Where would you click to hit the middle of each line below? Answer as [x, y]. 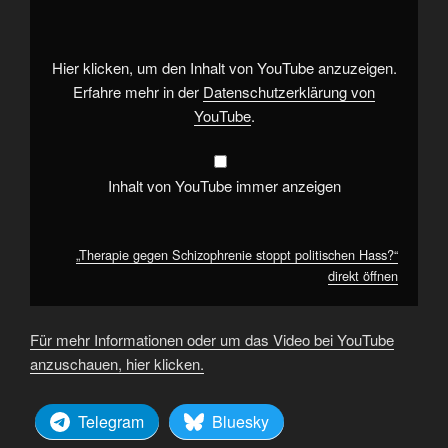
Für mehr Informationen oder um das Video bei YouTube [212, 340]
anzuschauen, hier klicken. [117, 364]
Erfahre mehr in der [138, 91]
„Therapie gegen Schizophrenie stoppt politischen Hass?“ [237, 254]
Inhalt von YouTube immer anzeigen [224, 186]
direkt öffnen [363, 275]
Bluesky [240, 421]
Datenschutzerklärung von [289, 91]
